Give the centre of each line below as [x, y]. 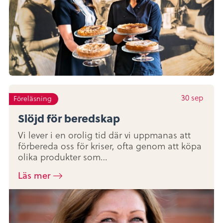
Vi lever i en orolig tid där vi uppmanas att [104, 135]
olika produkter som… [63, 157]
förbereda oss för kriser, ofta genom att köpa [110, 146]
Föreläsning [33, 99]
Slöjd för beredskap [69, 118]
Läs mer [34, 175]
